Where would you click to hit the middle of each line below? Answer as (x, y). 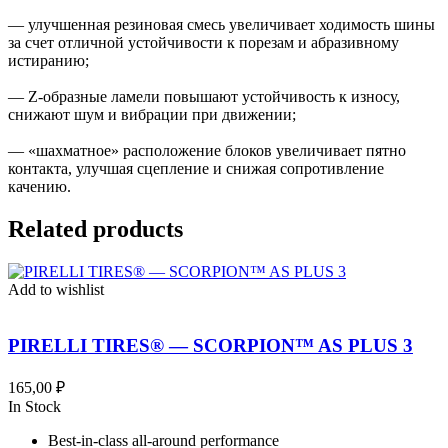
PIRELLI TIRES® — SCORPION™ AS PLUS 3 (210, 346)
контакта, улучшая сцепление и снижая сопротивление (196, 168)
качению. (39, 186)
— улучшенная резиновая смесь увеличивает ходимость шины (221, 24)
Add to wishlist (56, 289)
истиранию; (48, 60)
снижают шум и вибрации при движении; (152, 114)
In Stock (34, 407)
